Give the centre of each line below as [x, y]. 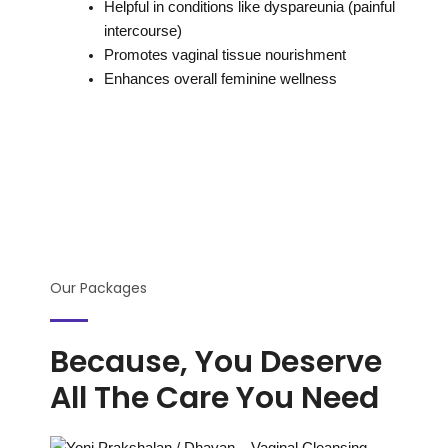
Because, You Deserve [216, 362]
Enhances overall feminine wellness [220, 78]
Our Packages [98, 288]
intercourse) [142, 30]
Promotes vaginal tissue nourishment [224, 54]
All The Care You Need [214, 398]
